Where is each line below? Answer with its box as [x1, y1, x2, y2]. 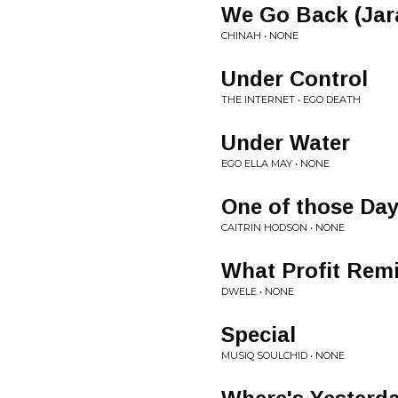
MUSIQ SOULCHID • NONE [221, 349, 345, 362]
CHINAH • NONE [221, 29, 298, 42]
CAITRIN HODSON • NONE [221, 221, 345, 234]
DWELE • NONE [221, 285, 294, 298]
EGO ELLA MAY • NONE [221, 157, 330, 170]
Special [221, 322, 296, 346]
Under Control [221, 67, 368, 91]
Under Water [221, 131, 350, 155]
